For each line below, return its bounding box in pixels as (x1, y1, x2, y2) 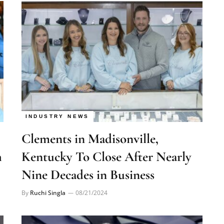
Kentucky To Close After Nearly (21, 134, 191, 151)
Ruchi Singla (29, 174, 65, 183)
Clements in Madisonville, (21, 116, 158, 133)
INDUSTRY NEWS (25, 99, 89, 105)
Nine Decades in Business (21, 152, 154, 169)
